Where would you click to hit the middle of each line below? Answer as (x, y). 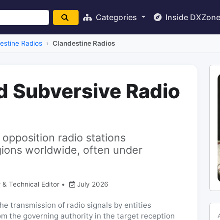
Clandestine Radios (84, 43)
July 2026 (93, 184)
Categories (117, 17)
